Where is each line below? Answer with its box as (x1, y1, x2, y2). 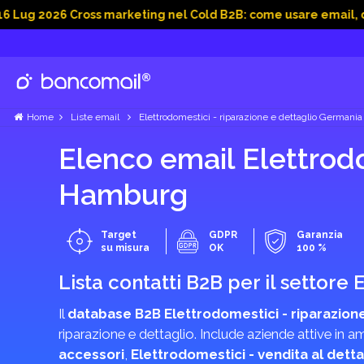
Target (101, 229, 136, 240)
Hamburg (58, 177, 188, 211)
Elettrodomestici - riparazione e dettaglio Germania (139, 111, 362, 123)
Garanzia (297, 229, 343, 240)
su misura (101, 242, 149, 253)
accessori (58, 346, 124, 362)
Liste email (71, 111, 119, 123)
